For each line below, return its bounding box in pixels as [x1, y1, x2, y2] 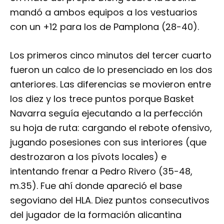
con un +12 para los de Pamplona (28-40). [10, 20, 199, 33]
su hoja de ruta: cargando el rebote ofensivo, [10, 121, 212, 134]
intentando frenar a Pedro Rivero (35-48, [10, 165, 192, 178]
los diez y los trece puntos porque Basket [10, 92, 194, 105]
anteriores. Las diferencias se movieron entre [10, 78, 211, 91]
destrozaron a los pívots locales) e [10, 150, 166, 163]
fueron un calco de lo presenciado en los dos [10, 63, 212, 76]
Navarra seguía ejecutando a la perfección [10, 107, 202, 120]
